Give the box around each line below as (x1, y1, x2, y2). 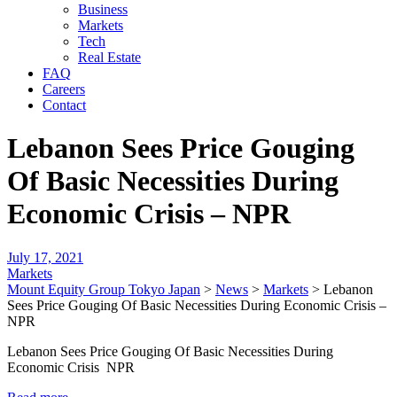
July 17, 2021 (7, 249, 83, 265)
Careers (43, 82, 85, 97)
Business (78, 2, 128, 17)
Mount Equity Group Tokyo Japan (7, 281, 200, 297)
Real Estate (78, 50, 141, 65)
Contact (43, 97, 86, 113)
